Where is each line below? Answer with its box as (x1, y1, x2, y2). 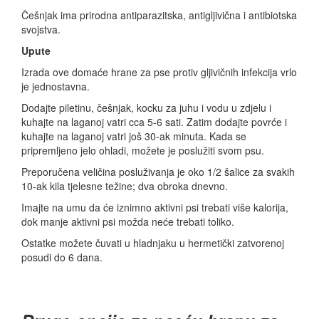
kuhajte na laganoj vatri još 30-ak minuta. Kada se (21, 129, 246, 144)
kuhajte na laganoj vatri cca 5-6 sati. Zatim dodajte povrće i (21, 115, 287, 130)
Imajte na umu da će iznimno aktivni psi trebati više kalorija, (21, 200, 288, 215)
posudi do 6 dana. (21, 250, 103, 265)
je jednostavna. (21, 79, 90, 94)
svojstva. (21, 22, 61, 37)
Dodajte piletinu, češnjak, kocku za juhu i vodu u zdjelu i (21, 100, 271, 115)
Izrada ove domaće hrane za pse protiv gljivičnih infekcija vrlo (21, 65, 297, 80)
